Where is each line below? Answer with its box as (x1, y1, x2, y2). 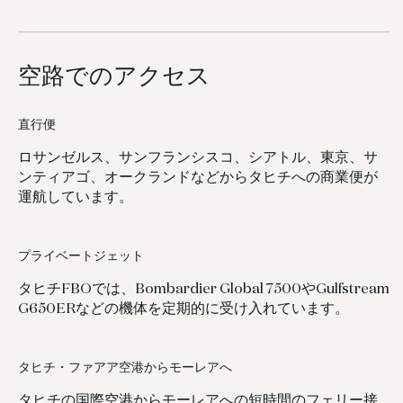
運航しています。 (18, 187, 133, 205)
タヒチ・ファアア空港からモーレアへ (18, 362, 232, 374)
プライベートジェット (18, 250, 144, 263)
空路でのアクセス (18, 59, 210, 90)
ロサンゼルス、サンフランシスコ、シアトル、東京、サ (18, 148, 378, 166)
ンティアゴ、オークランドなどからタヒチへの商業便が (18, 167, 378, 185)
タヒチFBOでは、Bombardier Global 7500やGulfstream (18, 279, 390, 297)
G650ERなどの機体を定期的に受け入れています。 (18, 299, 349, 317)
